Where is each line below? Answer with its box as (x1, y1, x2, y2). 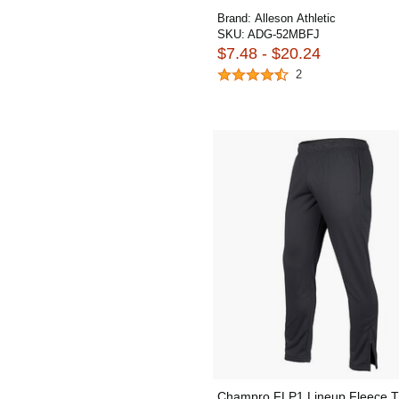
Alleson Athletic (255, 12, 336, 25)
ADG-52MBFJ (248, 28, 320, 41)
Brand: (217, 12, 255, 25)
